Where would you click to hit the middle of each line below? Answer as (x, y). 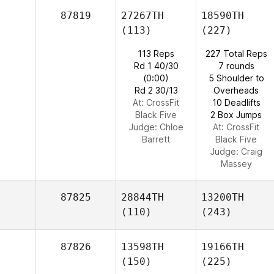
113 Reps (156, 54)
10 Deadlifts (236, 102)
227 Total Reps (236, 54)
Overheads (236, 90)
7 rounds (236, 66)
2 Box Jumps (236, 115)
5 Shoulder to (236, 78)
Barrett (156, 139)
